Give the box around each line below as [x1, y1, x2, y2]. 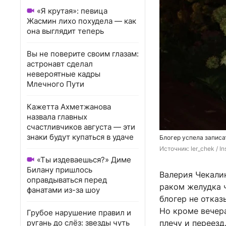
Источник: [159, 145, 191, 153]
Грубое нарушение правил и [27, 208, 131, 217]
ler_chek [191, 145, 216, 153]
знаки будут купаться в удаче [27, 132, 134, 142]
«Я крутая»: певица [37, 6, 107, 16]
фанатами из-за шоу [27, 185, 100, 195]
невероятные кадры [27, 69, 100, 79]
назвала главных [27, 112, 87, 122]
